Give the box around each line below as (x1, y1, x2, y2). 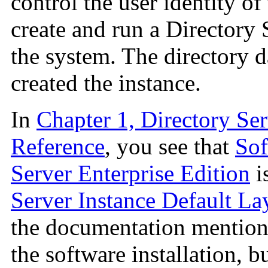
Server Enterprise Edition (11, 160, 250, 187)
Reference (11, 133, 105, 160)
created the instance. (11, 70, 201, 96)
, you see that (105, 133, 235, 160)
